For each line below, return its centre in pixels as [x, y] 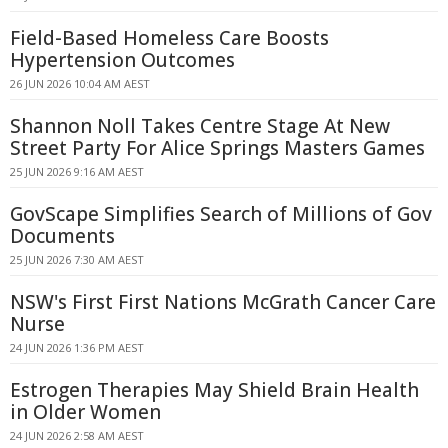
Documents [62, 236]
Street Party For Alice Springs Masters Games [217, 148]
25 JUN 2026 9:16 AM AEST [77, 171]
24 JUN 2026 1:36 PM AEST [77, 347]
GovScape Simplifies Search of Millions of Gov [221, 214]
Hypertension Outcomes [122, 60]
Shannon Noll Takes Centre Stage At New [200, 126]
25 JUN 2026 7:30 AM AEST [77, 259]
